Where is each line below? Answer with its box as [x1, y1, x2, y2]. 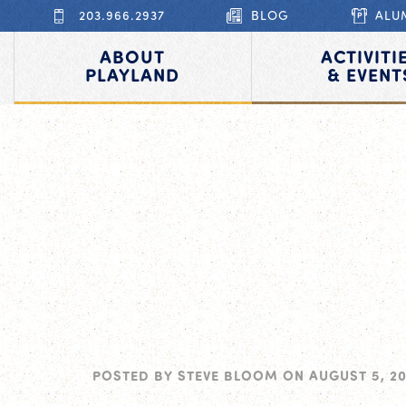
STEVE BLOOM [178, 366, 278, 384]
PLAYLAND [85, 62, 180, 86]
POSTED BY [92, 366, 178, 384]
